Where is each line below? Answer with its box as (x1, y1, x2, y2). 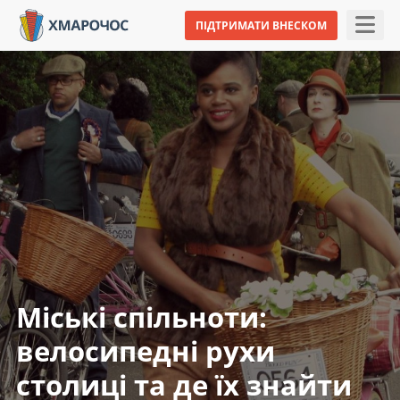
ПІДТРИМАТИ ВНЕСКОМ (196, 17, 327, 33)
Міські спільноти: (16, 297, 267, 336)
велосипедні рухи (16, 331, 275, 370)
